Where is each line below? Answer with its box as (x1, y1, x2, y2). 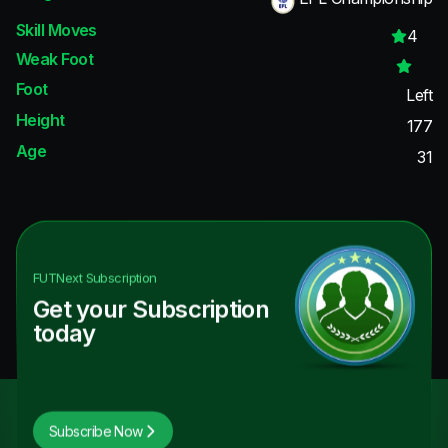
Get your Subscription (33, 294, 269, 324)
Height (16, 109, 65, 130)
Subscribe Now (49, 422, 143, 440)
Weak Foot (16, 49, 93, 70)
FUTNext (33, 269, 83, 286)
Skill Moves (16, 19, 97, 40)
